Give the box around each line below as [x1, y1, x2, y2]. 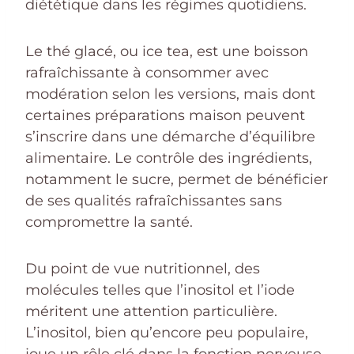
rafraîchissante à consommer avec [25, 63, 269, 81]
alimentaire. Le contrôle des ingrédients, [25, 149, 312, 167]
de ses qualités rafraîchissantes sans [25, 191, 282, 209]
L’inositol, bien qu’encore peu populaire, [25, 323, 308, 341]
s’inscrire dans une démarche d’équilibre [25, 127, 315, 145]
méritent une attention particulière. [25, 302, 277, 320]
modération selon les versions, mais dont [25, 85, 315, 103]
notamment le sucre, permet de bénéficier [25, 170, 328, 188]
